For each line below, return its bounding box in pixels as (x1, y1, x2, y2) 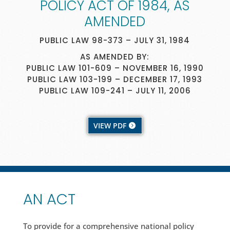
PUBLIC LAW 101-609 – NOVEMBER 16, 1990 (26, 62, 204, 73)
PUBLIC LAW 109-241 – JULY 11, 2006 (39, 85, 191, 96)
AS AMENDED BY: (80, 51, 150, 62)
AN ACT (23, 189, 75, 210)
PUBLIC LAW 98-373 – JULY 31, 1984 (40, 34, 190, 46)
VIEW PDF (93, 121, 126, 131)
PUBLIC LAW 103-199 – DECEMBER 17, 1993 (27, 73, 203, 85)
